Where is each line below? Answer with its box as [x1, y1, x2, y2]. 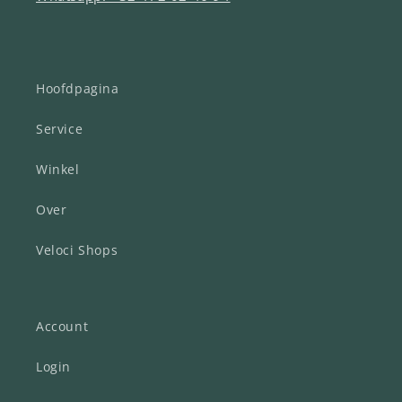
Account [36, 318, 89, 336]
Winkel [36, 161, 80, 179]
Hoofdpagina [36, 80, 119, 98]
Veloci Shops [36, 241, 118, 259]
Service [36, 120, 83, 138]
